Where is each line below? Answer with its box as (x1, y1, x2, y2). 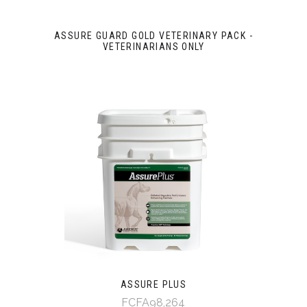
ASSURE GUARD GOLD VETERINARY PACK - (53, 29, 253, 41)
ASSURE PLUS (120, 279, 187, 290)
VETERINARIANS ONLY (102, 40, 205, 52)
